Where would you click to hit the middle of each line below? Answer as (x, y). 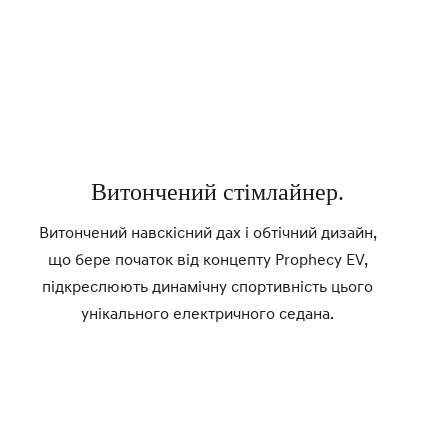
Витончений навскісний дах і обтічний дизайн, (207, 231)
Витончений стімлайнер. (218, 191)
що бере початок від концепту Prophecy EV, (207, 258)
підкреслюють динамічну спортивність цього (208, 285)
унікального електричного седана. (208, 312)
